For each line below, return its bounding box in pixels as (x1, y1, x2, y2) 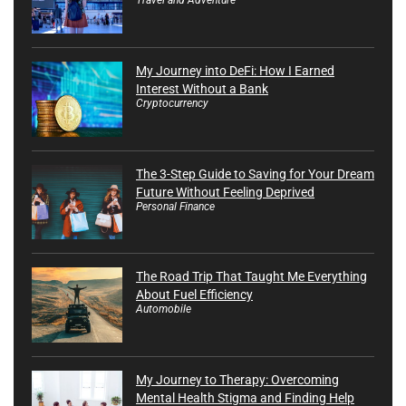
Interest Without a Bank (136, 81, 268, 96)
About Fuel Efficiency (136, 287, 253, 303)
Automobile (136, 303, 191, 316)
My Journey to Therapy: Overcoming (136, 372, 339, 388)
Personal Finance (136, 199, 215, 213)
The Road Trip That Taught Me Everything (136, 269, 367, 285)
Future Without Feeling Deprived (136, 184, 314, 199)
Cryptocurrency (136, 96, 208, 110)
